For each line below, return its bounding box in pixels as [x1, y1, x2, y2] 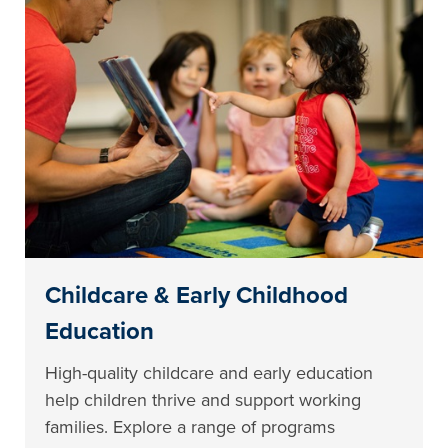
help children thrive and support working [45, 388, 362, 411]
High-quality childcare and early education [45, 361, 374, 384]
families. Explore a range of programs [45, 415, 336, 438]
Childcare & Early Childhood [45, 280, 349, 310]
